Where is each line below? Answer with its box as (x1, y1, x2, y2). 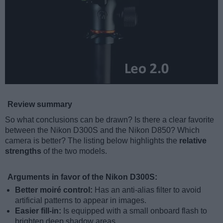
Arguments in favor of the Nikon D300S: (7, 173, 157, 182)
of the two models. (41, 147, 107, 156)
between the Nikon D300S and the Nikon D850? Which (5, 126, 200, 135)
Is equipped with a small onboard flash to (63, 207, 207, 216)
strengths (5, 147, 41, 156)
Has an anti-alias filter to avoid (95, 186, 201, 195)
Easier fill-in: (15, 207, 63, 216)
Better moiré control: (15, 186, 95, 195)
